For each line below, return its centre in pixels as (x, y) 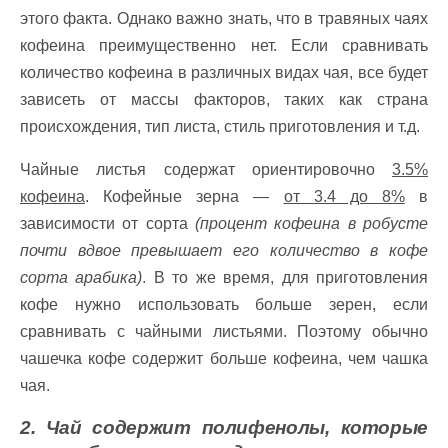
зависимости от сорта (107, 223)
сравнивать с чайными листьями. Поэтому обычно (224, 331)
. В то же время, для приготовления (285, 277)
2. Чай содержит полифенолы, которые (224, 427)
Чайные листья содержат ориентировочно (206, 169)
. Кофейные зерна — (184, 196)
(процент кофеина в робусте (311, 223)
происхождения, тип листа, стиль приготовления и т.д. (220, 126)
